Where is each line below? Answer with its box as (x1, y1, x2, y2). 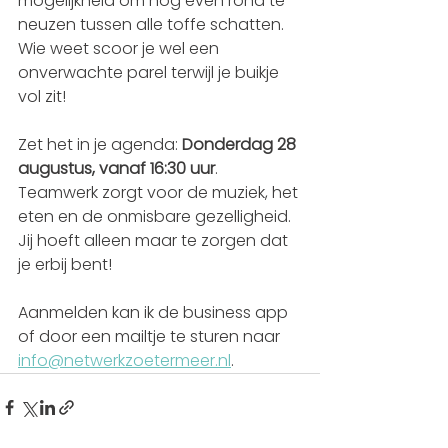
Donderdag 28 (182, 133, 300, 156)
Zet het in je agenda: (18, 133, 182, 156)
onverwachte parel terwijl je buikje (18, 61, 283, 84)
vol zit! (18, 85, 66, 108)
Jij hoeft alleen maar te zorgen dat (18, 229, 292, 252)
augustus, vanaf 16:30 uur (18, 157, 215, 180)
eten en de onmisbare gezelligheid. (18, 205, 295, 228)
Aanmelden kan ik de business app (18, 301, 292, 324)
